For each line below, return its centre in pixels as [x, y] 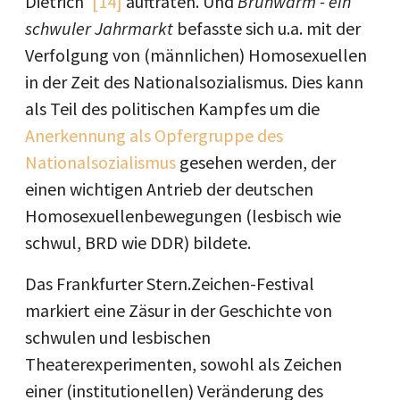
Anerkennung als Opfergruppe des [154, 135]
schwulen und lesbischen [118, 337]
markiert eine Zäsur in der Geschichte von [179, 310]
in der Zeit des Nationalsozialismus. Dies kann [194, 81]
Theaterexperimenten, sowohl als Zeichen [183, 363]
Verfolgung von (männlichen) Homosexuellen [196, 54]
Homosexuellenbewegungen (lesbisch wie [183, 215]
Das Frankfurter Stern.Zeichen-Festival [170, 283]
